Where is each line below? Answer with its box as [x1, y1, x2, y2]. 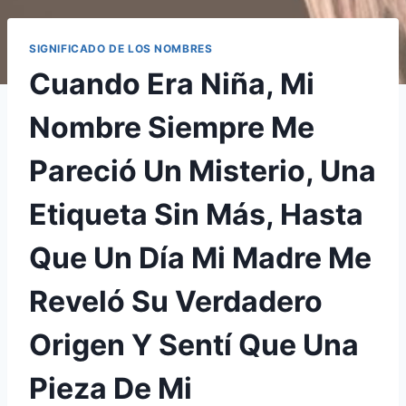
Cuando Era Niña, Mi [29, 66, 314, 102]
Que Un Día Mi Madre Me [29, 240, 372, 276]
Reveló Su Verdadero [29, 284, 323, 320]
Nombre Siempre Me [29, 110, 314, 146]
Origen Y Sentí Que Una [29, 327, 359, 363]
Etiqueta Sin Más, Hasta [29, 197, 363, 233]
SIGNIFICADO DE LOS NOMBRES [29, 42, 213, 56]
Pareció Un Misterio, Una [29, 153, 376, 189]
